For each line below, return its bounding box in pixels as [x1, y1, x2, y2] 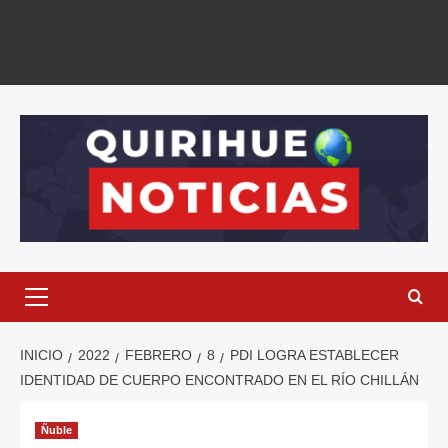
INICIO [20, 347, 63, 364]
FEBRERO [125, 347, 192, 364]
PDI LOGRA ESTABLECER [230, 347, 399, 364]
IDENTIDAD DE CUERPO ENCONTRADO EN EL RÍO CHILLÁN [20, 372, 419, 389]
